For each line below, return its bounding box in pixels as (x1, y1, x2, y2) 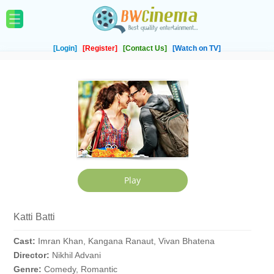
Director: (13, 250, 52, 260)
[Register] (83, 44, 119, 53)
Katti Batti (13, 212, 55, 222)
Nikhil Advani (51, 250, 101, 260)
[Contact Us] (123, 44, 169, 53)
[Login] (53, 44, 79, 53)
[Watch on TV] (172, 44, 221, 53)
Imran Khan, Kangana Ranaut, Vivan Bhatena (37, 236, 215, 246)
